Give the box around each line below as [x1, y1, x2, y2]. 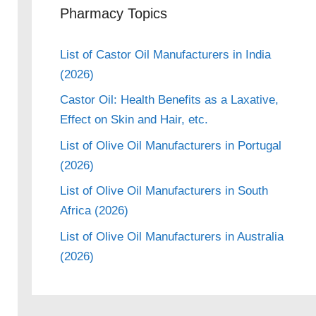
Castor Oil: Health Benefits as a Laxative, [59, 93, 279, 107]
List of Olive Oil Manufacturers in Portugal [59, 138, 281, 152]
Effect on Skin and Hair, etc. [59, 113, 208, 126]
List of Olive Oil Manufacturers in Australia [59, 229, 284, 243]
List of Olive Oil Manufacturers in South [59, 184, 268, 197]
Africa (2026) [59, 204, 128, 217]
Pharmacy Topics [59, 5, 167, 21]
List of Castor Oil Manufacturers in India [59, 47, 271, 61]
